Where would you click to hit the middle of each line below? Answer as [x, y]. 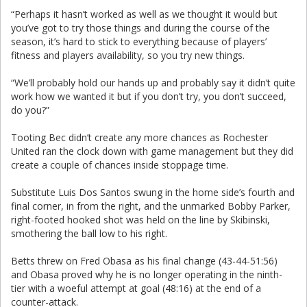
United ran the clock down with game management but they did [152, 151]
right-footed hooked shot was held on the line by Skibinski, [140, 220]
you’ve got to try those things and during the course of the [140, 28]
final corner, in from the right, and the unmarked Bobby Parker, [151, 206]
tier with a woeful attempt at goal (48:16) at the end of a [136, 288]
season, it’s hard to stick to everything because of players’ [139, 41]
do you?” [30, 110]
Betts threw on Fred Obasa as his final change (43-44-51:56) [144, 261]
